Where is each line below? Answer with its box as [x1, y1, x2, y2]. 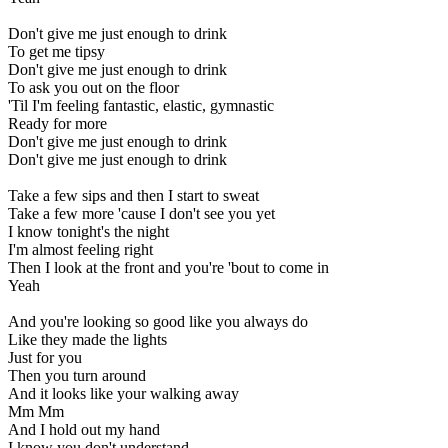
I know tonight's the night [8, 222, 169, 240]
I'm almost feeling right [8, 240, 153, 258]
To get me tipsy [8, 42, 105, 60]
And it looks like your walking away [8, 384, 239, 402]
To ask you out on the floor [8, 78, 179, 96]
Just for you [8, 348, 82, 366]
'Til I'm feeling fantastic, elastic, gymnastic [8, 96, 274, 114]
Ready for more [8, 114, 107, 132]
